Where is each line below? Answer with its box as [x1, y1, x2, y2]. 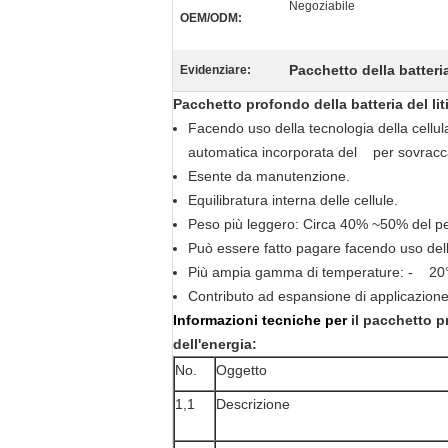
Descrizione [216, 396, 290, 412]
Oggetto [216, 362, 267, 378]
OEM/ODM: [180, 11, 242, 25]
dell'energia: [173, 336, 257, 352]
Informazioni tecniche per [173, 312, 351, 328]
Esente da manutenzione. [188, 168, 362, 184]
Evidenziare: [180, 63, 251, 77]
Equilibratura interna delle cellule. [188, 192, 410, 208]
